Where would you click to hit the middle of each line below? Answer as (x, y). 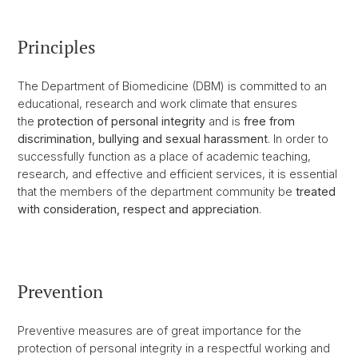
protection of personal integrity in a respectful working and (174, 348)
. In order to (298, 138)
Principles (57, 46)
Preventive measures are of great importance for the (159, 330)
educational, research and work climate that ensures (157, 103)
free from (269, 121)
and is (225, 121)
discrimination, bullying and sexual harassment (143, 138)
